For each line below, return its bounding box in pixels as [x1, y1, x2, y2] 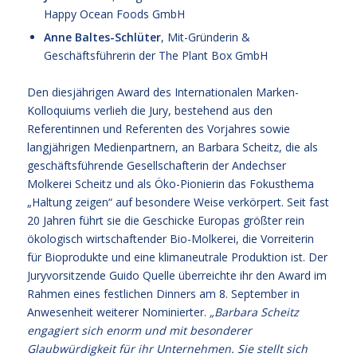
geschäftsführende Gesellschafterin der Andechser [26, 158, 286, 174]
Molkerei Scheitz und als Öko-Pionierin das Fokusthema [26, 176, 314, 192]
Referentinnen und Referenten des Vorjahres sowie [26, 121, 290, 137]
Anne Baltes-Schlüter [43, 29, 161, 45]
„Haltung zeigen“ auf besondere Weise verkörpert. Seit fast [26, 194, 329, 210]
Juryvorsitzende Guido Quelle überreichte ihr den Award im [26, 268, 327, 284]
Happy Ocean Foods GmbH [43, 6, 185, 22]
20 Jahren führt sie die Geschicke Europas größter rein [26, 213, 304, 229]
